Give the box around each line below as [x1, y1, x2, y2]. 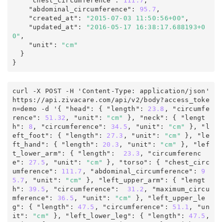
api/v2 [115, 96, 140, 104]
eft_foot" [12, 131, 50, 139]
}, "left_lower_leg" [49, 212, 132, 220]
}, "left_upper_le [131, 194, 206, 202]
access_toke [164, 96, 210, 104]
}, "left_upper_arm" [82, 176, 165, 184]
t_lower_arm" [12, 149, 62, 157]
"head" [61, 105, 91, 112]
